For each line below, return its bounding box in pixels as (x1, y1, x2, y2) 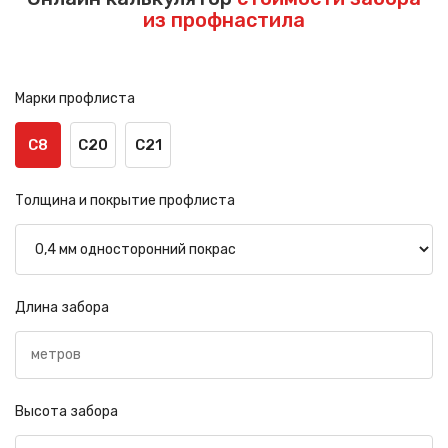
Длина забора (15, 298, 109, 316)
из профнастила (143, 7, 305, 32)
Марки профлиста (15, 89, 135, 107)
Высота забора (15, 402, 118, 420)
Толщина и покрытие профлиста (15, 191, 235, 209)
